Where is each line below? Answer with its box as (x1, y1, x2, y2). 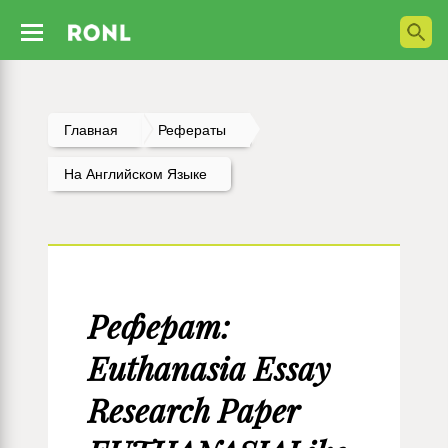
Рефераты (158, 122, 226, 138)
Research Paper (88, 390, 300, 431)
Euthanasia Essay (88, 348, 330, 389)
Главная (64, 122, 118, 138)
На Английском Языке (64, 166, 207, 182)
